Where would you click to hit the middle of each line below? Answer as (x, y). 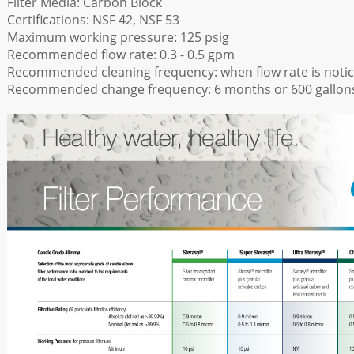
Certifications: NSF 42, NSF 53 (93, 20)
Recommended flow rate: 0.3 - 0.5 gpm (121, 55)
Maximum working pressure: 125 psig (118, 37)
